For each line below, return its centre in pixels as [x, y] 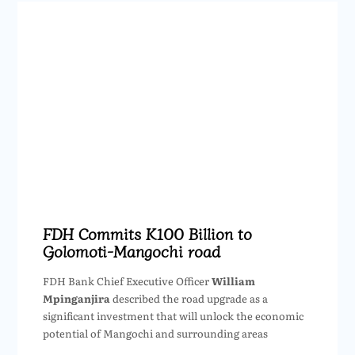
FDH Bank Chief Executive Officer [127, 281]
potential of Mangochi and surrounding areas [155, 333]
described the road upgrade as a [189, 298]
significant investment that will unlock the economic [173, 315]
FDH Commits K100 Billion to [147, 233]
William [233, 281]
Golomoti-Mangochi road [131, 250]
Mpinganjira [76, 298]
